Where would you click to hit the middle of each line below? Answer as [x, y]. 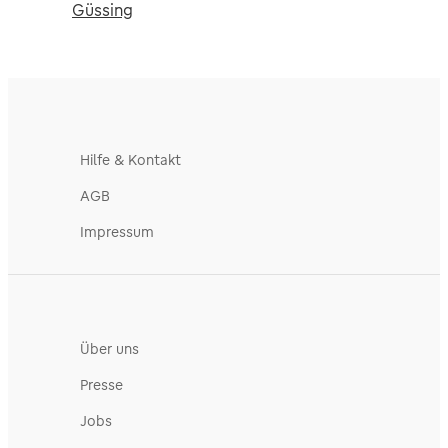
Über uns [109, 348]
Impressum [117, 231]
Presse [101, 384]
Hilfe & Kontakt [130, 159]
